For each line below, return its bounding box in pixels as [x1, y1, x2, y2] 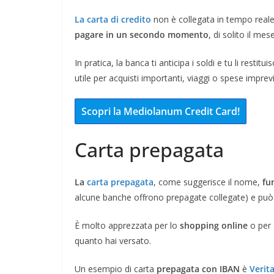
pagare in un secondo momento [75, 28, 209, 40]
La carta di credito [75, 13, 151, 25]
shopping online [180, 219, 248, 231]
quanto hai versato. [75, 234, 151, 246]
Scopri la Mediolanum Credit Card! [81, 104, 240, 118]
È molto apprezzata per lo [75, 219, 180, 231]
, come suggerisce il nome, [154, 176, 262, 188]
